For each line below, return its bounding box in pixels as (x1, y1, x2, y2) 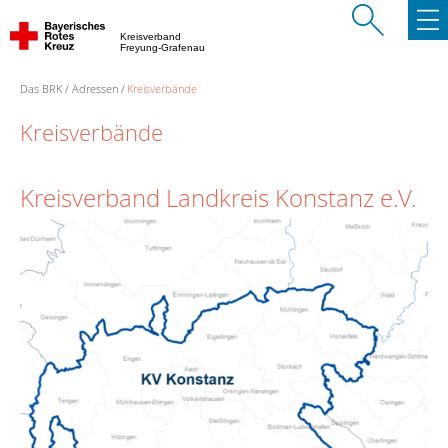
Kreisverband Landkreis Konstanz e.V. (20, 181, 417, 214)
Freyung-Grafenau (120, 42, 208, 53)
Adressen (71, 81, 118, 96)
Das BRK (20, 81, 62, 96)
